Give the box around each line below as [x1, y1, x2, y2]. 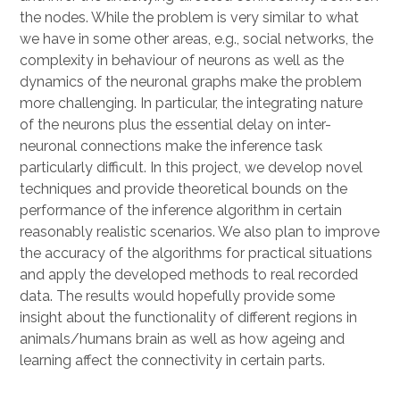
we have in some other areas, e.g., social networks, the [20, 30, 374, 47]
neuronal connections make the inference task [20, 137, 323, 154]
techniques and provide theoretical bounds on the [20, 180, 348, 197]
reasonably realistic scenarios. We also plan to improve [20, 223, 380, 240]
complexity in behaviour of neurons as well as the [20, 52, 345, 69]
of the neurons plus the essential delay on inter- [20, 116, 332, 133]
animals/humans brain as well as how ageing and [20, 330, 346, 347]
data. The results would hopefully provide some [20, 287, 336, 304]
